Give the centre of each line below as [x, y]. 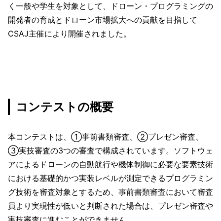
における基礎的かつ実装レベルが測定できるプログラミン [110, 178]
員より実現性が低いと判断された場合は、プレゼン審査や [110, 206]
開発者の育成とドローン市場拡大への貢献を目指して [103, 20]
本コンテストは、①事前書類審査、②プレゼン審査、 [106, 137]
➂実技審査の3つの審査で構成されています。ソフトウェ [110, 151]
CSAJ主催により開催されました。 [70, 34]
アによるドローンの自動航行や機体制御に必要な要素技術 [110, 165]
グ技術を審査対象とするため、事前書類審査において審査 [110, 192]
